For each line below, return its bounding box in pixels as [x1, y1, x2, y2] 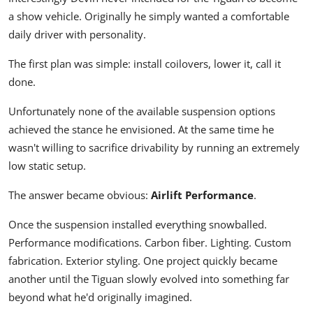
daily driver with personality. [8, 27, 146, 42]
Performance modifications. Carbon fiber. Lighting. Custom [8, 235, 291, 250]
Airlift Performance [151, 188, 254, 203]
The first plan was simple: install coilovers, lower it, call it [8, 57, 281, 71]
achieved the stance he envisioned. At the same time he [8, 122, 274, 137]
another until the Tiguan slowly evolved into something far [8, 272, 289, 286]
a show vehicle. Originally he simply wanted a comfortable [8, 9, 289, 24]
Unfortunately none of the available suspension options [8, 104, 275, 119]
